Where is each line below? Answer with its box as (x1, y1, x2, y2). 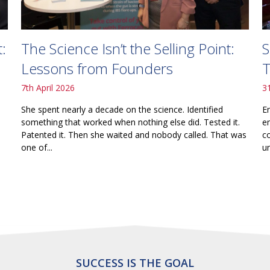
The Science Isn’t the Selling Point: (20, 39, 234, 59)
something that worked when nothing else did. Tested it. (20, 116, 240, 128)
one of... (20, 142, 52, 154)
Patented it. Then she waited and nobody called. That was (20, 129, 246, 141)
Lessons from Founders (20, 58, 173, 79)
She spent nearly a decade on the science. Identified (20, 104, 223, 116)
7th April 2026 (20, 82, 75, 94)
